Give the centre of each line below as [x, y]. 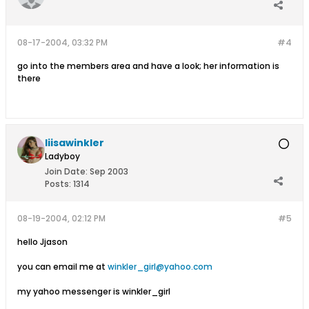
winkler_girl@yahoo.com [160, 267]
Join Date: [66, 171]
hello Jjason [42, 242]
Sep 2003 [109, 171]
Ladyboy [62, 156]
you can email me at [62, 267]
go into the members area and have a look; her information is [148, 66]
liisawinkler [74, 143]
